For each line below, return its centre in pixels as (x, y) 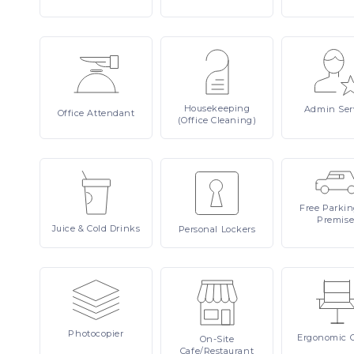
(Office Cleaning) (217, 120)
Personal (200, 229)
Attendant (111, 113)
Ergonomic (324, 337)
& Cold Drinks (109, 228)
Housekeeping (217, 108)
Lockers (238, 229)
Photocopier (96, 333)
